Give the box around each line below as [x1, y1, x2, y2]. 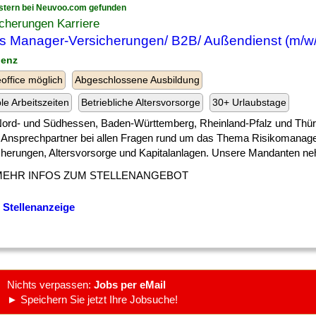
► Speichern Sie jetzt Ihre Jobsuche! [7, 293, 178, 305]
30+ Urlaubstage [212, 97, 286, 108]
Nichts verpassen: [7, 279, 94, 291]
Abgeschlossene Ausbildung [75, 74, 200, 85]
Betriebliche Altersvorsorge [81, 97, 200, 108]
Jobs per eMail [94, 279, 166, 291]
